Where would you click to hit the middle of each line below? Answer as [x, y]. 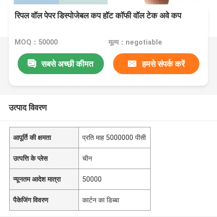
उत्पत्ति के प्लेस [31, 158]
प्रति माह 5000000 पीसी [114, 137]
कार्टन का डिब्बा [101, 200]
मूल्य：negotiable [135, 42]
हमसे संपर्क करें [163, 64]
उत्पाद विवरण [27, 107]
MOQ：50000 [36, 42]
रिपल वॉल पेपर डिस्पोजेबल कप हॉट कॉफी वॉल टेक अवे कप [98, 16]
